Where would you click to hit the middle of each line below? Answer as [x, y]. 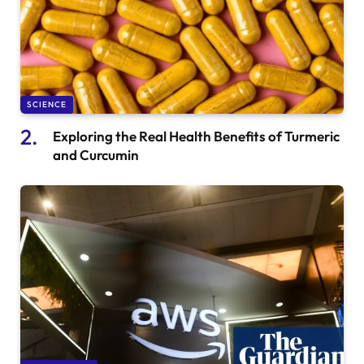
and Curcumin [96, 154]
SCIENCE [47, 104]
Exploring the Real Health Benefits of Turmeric [196, 136]
